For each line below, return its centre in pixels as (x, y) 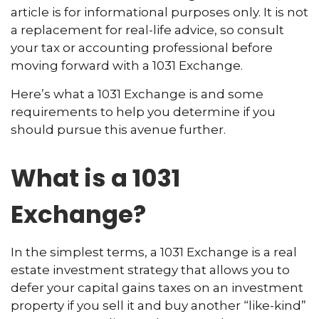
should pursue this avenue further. (118, 130)
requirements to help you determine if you (143, 112)
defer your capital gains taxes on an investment (157, 288)
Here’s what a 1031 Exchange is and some (137, 94)
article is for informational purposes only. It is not (159, 12)
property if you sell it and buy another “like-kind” (158, 305)
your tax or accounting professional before (142, 48)
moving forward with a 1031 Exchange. (127, 66)
